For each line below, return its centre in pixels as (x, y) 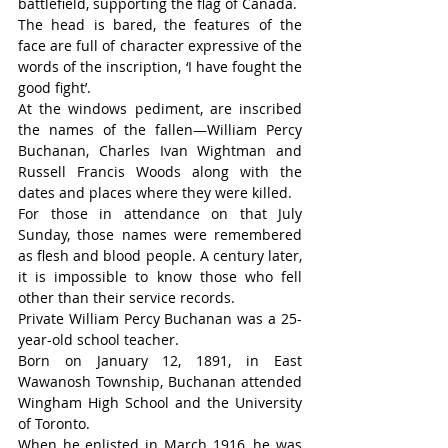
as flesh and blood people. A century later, (160, 256)
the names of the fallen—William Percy (160, 130)
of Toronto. (54, 424)
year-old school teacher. (98, 340)
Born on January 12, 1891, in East (160, 361)
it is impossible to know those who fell (160, 277)
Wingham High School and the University (160, 403)
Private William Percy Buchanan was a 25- (160, 319)
